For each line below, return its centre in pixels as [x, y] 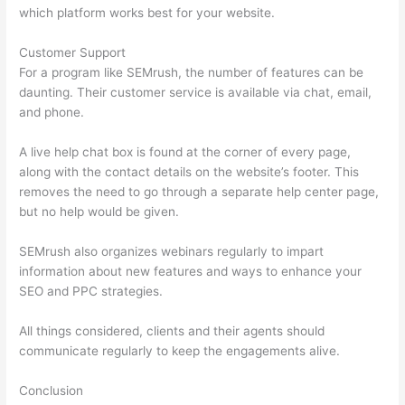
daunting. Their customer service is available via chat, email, [196, 93]
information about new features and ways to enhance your [191, 272]
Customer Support [73, 53]
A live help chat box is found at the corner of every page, [185, 152]
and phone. [52, 113]
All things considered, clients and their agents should [172, 330]
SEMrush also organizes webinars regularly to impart [172, 252]
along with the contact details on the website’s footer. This [189, 172]
